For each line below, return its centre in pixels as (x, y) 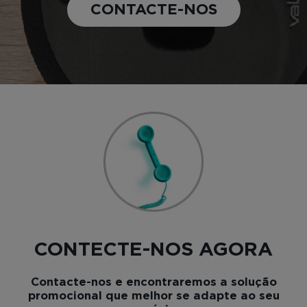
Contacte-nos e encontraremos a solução (153, 283)
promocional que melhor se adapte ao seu (153, 296)
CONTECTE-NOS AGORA (153, 250)
